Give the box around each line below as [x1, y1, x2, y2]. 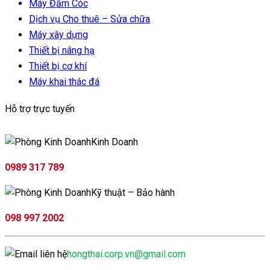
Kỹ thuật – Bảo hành [91, 187, 175, 199]
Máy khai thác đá [29, 75, 99, 87]
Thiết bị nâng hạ [29, 44, 95, 56]
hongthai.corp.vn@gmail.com [67, 248, 186, 260]
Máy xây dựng [29, 28, 88, 40]
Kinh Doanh [91, 136, 138, 148]
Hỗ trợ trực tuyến [5, 103, 75, 115]
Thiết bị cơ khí [29, 60, 87, 72]
